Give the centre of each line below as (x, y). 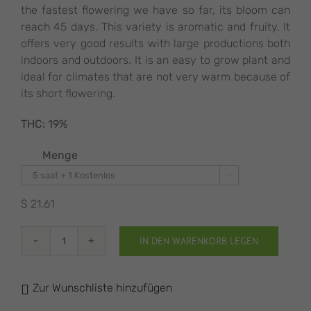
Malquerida (90, 248)
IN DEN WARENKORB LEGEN (199, 241)
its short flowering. (68, 93)
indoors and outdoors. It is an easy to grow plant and (155, 60)
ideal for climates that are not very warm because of (155, 77)
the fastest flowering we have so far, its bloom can (155, 10)
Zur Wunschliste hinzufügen (102, 288)
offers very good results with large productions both (155, 43)
